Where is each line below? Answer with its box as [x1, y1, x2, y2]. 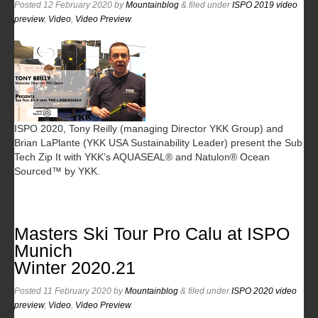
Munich [14, 241, 72, 261]
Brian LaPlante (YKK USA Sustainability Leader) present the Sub [14, 136, 302, 148]
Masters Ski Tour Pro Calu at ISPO [14, 224, 290, 243]
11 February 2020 [43, 285, 111, 296]
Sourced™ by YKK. [14, 165, 100, 177]
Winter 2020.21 [14, 258, 136, 278]
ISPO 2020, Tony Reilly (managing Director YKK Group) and [14, 122, 283, 134]
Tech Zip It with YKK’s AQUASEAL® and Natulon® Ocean [14, 150, 270, 163]
